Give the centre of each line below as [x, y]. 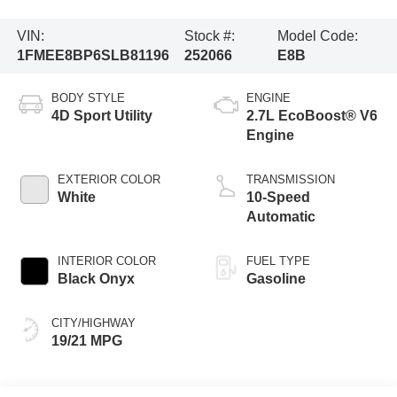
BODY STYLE [88, 97]
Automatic [281, 216]
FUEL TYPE [278, 261]
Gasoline [276, 278]
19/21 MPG [86, 340]
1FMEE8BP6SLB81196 [93, 55]
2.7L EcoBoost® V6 [312, 115]
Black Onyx [96, 278]
